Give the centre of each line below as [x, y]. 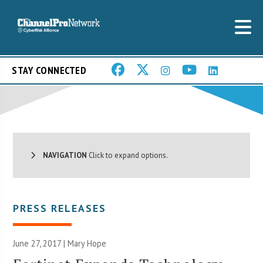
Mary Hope [87, 243]
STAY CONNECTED [49, 70]
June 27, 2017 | [41, 243]
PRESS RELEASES [60, 208]
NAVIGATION [61, 155]
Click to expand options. [128, 155]
